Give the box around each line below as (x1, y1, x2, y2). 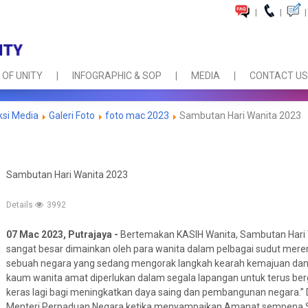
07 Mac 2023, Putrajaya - (6, 229, 120, 240)
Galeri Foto (49, 110, 95, 121)
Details (6, 200, 35, 210)
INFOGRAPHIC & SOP (72, 70, 162, 82)
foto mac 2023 (105, 110, 169, 121)
